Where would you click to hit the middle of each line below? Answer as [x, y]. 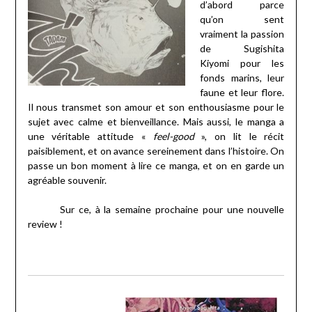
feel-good [173, 136]
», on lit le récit [239, 136]
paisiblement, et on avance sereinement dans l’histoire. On [156, 151]
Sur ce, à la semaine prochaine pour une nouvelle [156, 210]
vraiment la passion [242, 34]
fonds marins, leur [242, 78]
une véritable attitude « [90, 136]
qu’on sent [242, 19]
